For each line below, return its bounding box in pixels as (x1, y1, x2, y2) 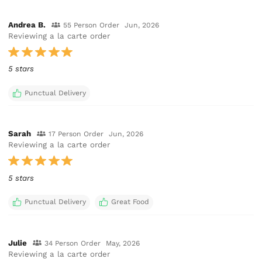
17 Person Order (48, 130, 104, 139)
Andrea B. (8, 20, 46, 30)
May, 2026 (106, 239, 140, 247)
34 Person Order (44, 239, 101, 247)
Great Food (111, 198, 149, 206)
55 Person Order (63, 21, 119, 30)
